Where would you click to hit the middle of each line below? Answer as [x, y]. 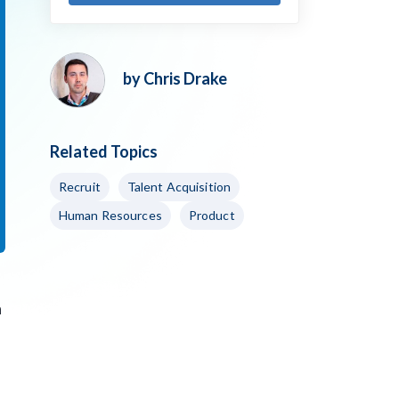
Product [212, 215]
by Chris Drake [175, 78]
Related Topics [104, 151]
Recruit [80, 187]
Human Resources [110, 215]
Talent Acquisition [179, 187]
